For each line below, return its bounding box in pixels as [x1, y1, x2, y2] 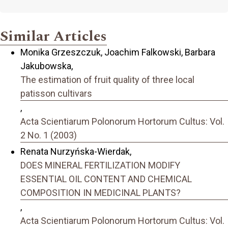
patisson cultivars [20, 88, 92, 99]
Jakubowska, [20, 60, 73, 71]
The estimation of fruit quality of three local [20, 74, 194, 85]
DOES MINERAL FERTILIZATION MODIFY [20, 160, 180, 171]
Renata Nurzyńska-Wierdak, [20, 146, 131, 157]
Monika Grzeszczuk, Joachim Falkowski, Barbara [20, 46, 215, 58]
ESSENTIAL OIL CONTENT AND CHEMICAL [20, 174, 192, 185]
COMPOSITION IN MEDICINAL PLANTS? [20, 187, 181, 198]
